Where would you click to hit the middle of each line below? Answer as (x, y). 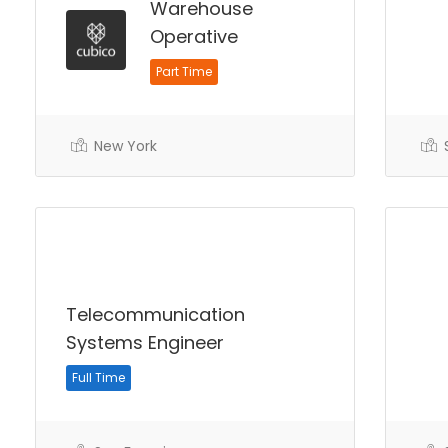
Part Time (184, 71)
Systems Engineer (145, 342)
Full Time (98, 377)
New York (123, 146)
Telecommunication (155, 314)
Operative (194, 36)
